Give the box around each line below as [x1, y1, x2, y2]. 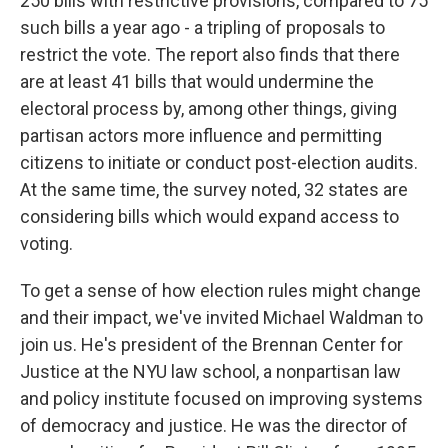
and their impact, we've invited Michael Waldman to [20, 307, 423, 328]
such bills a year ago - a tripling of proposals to [20, 17, 385, 38]
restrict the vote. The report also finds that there [20, 44, 400, 65]
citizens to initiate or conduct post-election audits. [20, 152, 418, 173]
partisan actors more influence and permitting [20, 125, 382, 146]
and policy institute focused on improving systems [20, 388, 423, 409]
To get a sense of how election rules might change [20, 280, 421, 301]
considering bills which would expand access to [20, 206, 399, 227]
